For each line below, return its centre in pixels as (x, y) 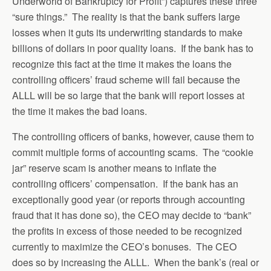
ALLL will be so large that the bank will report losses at (128, 95)
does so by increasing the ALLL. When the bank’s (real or (135, 262)
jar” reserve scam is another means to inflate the (114, 168)
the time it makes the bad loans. (80, 111)
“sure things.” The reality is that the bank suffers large (126, 17)
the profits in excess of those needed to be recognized (127, 231)
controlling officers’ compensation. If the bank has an (125, 184)
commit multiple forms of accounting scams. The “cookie (133, 152)
